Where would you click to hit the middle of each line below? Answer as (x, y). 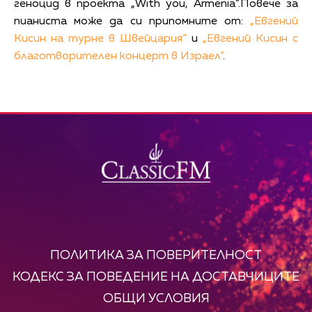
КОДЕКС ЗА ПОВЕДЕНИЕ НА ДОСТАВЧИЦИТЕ (156, 277)
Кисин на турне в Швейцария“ (100, 39)
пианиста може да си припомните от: (132, 21)
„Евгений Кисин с (250, 39)
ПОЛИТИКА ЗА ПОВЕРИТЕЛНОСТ (156, 255)
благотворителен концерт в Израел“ (118, 56)
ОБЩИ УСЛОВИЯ (156, 298)
